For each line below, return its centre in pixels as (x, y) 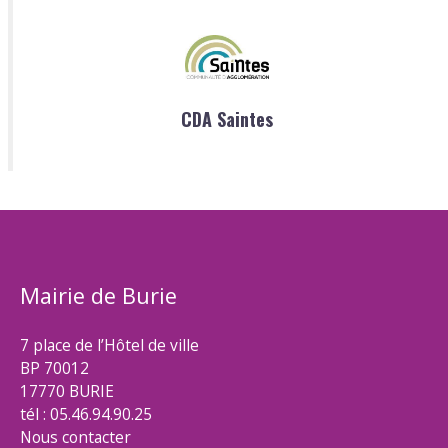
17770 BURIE (67, 390)
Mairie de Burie (98, 295)
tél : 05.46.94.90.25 (86, 413)
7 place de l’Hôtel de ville (109, 344)
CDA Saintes (226, 118)
